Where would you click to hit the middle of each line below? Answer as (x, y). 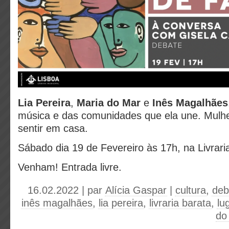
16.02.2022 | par (66, 190)
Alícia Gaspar (136, 190)
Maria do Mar (109, 103)
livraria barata (180, 203)
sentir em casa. (53, 128)
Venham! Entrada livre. (70, 167)
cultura (191, 190)
